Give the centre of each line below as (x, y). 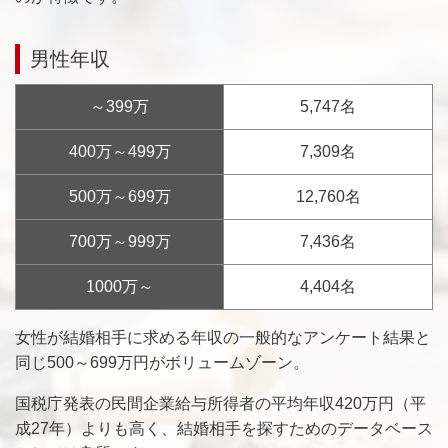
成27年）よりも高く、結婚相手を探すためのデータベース (224, 428)
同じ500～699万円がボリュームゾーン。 (162, 362)
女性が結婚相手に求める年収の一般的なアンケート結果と (223, 337)
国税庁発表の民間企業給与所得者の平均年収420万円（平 (220, 403)
